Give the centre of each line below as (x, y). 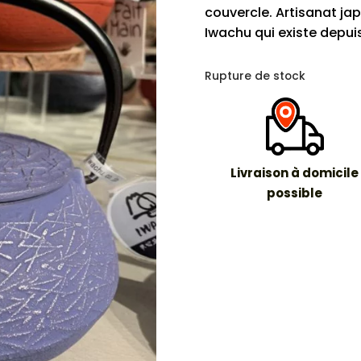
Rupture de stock (255, 77)
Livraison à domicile (295, 173)
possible (295, 193)
